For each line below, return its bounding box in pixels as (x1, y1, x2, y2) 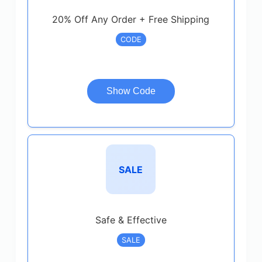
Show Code (106, 86, 156, 96)
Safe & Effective (95, 214, 167, 226)
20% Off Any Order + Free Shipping (52, 13, 210, 25)
